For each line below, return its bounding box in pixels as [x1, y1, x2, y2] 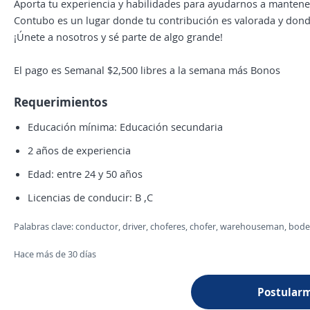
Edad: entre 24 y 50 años [28, 167, 143, 181]
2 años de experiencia [28, 143, 131, 157]
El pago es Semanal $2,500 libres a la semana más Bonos [14, 63, 280, 77]
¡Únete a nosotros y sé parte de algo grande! [14, 30, 223, 44]
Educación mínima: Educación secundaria [28, 120, 223, 134]
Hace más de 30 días [14, 248, 96, 260]
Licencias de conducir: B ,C [28, 190, 153, 204]
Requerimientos [14, 93, 108, 110]
